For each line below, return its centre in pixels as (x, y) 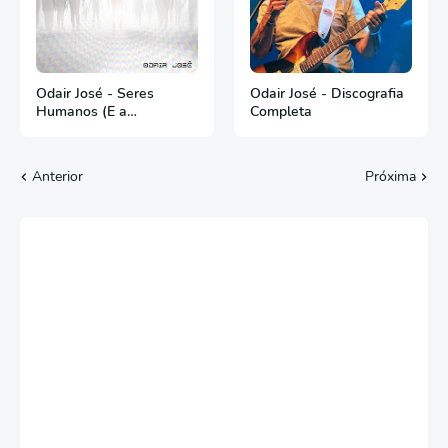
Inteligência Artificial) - (109, 129)
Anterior (57, 176)
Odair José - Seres (95, 93)
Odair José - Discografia (327, 93)
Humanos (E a (81, 111)
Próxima (390, 176)
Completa (281, 111)
